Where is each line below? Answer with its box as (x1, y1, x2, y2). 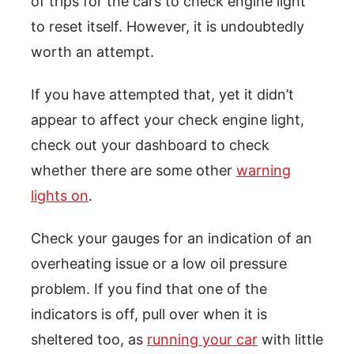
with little (258, 330, 323, 348)
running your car (147, 330, 258, 348)
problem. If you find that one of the (31, 280, 267, 297)
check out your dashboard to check (31, 136, 269, 153)
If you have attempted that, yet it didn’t (31, 85, 294, 103)
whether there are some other (31, 161, 236, 179)
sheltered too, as (31, 330, 147, 348)
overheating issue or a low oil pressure (31, 254, 287, 272)
